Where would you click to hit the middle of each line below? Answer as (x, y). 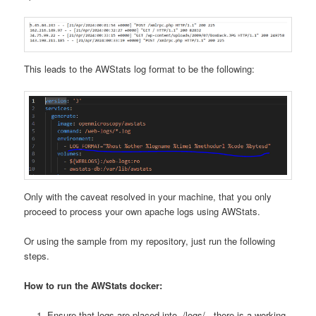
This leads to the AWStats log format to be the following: (140, 68)
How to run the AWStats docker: (93, 285)
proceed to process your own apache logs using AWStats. (142, 211)
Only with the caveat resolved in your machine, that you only (148, 196)
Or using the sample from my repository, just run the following (150, 241)
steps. (37, 255)
